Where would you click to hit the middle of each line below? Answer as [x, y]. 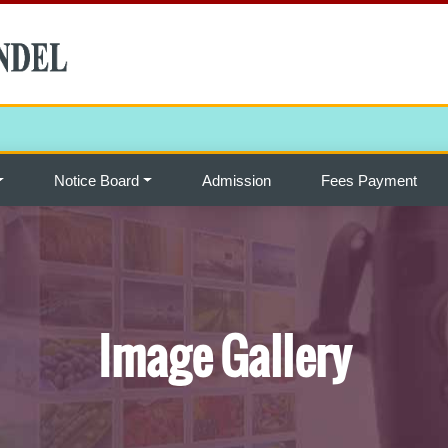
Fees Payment [369, 180]
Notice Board [97, 180]
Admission [237, 180]
